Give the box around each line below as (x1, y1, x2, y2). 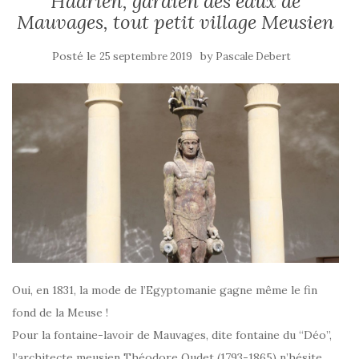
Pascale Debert (216, 50, 291, 63)
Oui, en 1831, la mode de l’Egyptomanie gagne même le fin (12, 283, 317, 298)
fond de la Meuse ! (12, 305, 108, 321)
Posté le (52, 49, 99, 63)
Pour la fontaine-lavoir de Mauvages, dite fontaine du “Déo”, (12, 328, 332, 343)
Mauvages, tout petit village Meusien (17, 10, 334, 34)
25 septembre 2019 (99, 50, 192, 63)
